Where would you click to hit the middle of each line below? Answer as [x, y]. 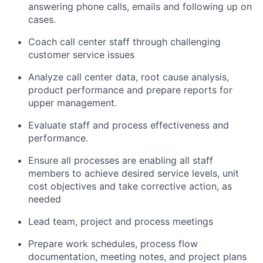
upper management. [73, 103]
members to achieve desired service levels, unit [134, 173]
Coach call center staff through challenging [124, 42]
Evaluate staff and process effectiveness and [129, 125]
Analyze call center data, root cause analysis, [129, 77]
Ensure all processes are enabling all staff [121, 161]
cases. [42, 20]
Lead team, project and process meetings [121, 222]
